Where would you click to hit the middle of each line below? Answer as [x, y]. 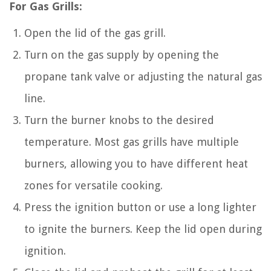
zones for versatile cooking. [93, 185]
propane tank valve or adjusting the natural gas [143, 76]
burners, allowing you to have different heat [136, 163]
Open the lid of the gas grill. [95, 33]
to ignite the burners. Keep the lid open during [143, 229]
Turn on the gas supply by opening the [122, 54]
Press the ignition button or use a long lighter [140, 207]
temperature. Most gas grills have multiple [132, 142]
